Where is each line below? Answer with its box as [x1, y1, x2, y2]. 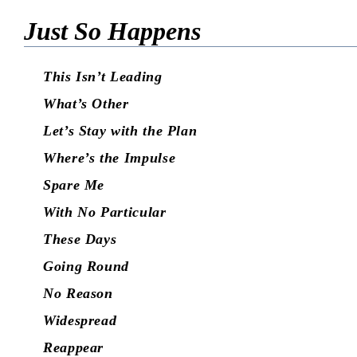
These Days [43, 231, 117, 248]
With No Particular [43, 204, 167, 221]
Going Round [43, 258, 130, 275]
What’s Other [43, 96, 129, 112]
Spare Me [43, 177, 105, 194]
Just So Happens [24, 17, 201, 46]
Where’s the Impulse [43, 150, 176, 167]
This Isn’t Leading [43, 69, 163, 85]
